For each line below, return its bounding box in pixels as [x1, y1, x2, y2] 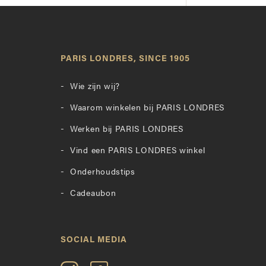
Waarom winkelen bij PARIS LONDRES [70, 104, 225, 113]
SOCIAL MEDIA [61, 236, 127, 245]
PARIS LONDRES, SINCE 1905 [61, 55, 190, 64]
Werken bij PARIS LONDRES [70, 125, 183, 134]
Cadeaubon [70, 189, 116, 198]
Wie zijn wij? [70, 83, 121, 91]
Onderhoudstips [70, 168, 135, 177]
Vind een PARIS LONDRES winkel [70, 147, 205, 156]
